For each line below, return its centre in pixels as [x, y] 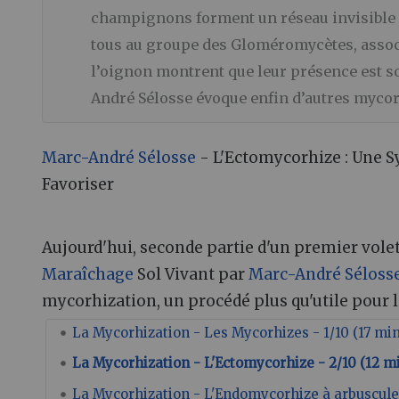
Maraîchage [88, 274]
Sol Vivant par [191, 274]
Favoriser [78, 185]
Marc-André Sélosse [119, 158]
